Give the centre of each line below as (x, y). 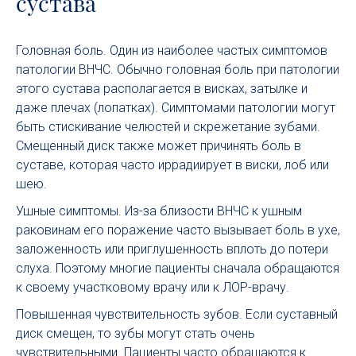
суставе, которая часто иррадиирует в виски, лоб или (172, 165)
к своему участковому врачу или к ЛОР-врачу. (153, 287)
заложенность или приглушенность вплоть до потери (172, 249)
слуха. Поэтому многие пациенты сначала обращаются (178, 268)
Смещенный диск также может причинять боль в (159, 146)
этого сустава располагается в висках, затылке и (162, 89)
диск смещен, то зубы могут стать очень (135, 333)
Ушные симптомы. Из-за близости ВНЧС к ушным (159, 211)
